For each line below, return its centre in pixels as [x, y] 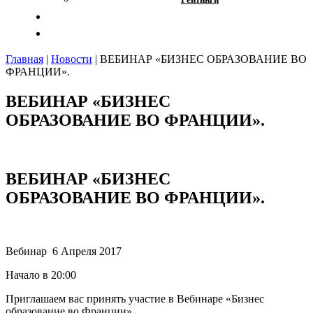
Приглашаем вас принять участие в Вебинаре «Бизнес [135, 299]
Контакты [268, 33]
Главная [24, 59]
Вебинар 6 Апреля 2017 [64, 252]
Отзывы [272, 16]
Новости [72, 59]
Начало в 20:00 [41, 275]
